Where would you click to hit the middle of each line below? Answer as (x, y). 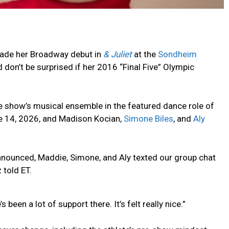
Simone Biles (148, 118)
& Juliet (118, 54)
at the (145, 54)
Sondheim (177, 54)
